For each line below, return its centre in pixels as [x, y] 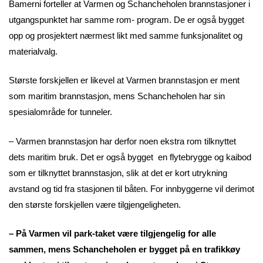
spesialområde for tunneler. [60, 112]
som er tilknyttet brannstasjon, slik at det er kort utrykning [118, 173]
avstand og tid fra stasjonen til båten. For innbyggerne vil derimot [131, 188]
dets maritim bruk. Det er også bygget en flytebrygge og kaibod [130, 157]
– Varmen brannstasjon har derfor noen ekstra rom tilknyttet [122, 141]
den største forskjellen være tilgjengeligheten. [95, 204]
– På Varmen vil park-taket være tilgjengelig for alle [112, 234]
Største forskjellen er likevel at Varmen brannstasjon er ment [124, 80]
